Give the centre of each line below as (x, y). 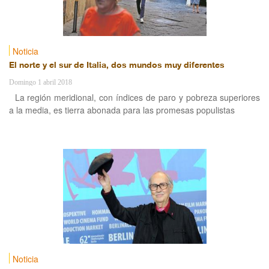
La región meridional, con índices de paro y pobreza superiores (138, 97)
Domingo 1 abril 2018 (40, 82)
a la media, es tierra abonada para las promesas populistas (122, 110)
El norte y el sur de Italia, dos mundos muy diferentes (116, 66)
